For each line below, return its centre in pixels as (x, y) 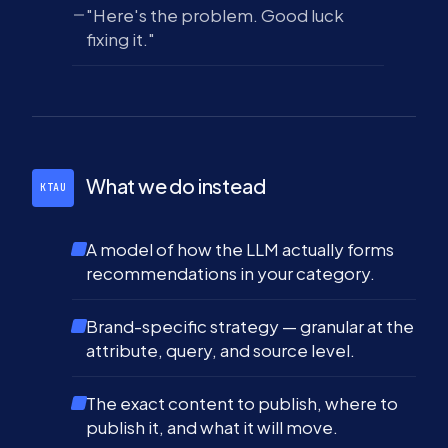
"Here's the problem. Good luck (215, 15)
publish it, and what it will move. (212, 427)
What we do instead (176, 185)
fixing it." (120, 39)
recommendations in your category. (230, 273)
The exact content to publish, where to (242, 403)
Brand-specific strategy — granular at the (250, 326)
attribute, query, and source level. (220, 350)
